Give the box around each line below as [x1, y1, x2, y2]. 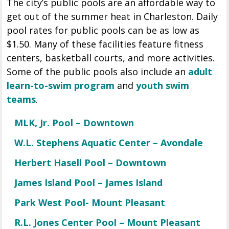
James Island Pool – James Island [14, 176, 163, 189]
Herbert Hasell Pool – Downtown [14, 156, 169, 169]
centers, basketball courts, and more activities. [7, 52, 215, 64]
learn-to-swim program [7, 79, 115, 92]
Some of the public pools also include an [7, 65, 189, 78]
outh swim [141, 79, 190, 92]
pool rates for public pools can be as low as [7, 24, 200, 37]
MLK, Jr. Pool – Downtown [14, 117, 134, 129]
